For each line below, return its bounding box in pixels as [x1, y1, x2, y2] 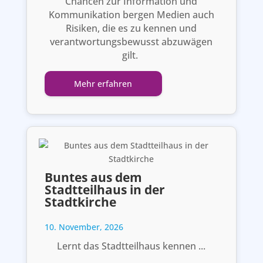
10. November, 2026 [44, 221, 123, 232]
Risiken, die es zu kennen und [66, 21, 197, 35]
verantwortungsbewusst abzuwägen [50, 35, 213, 48]
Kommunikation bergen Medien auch [48, 8, 214, 21]
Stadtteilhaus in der [44, 181, 165, 198]
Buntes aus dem [44, 168, 142, 186]
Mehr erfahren [74, 77, 133, 89]
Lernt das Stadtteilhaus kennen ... [57, 239, 206, 252]
